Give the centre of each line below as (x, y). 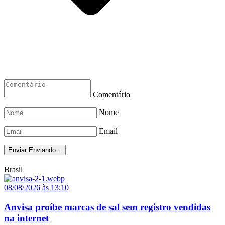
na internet (26, 218)
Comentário (111, 95)
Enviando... (45, 150)
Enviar (17, 150)
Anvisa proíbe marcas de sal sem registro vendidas (107, 207)
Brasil (13, 170)
